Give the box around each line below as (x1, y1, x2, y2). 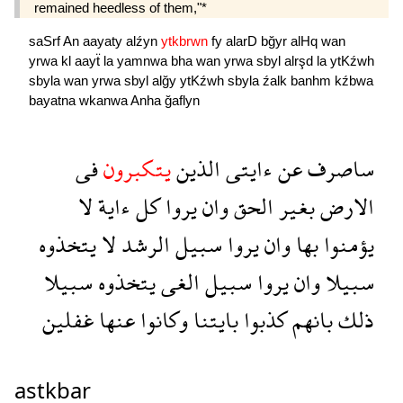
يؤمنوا (318, 219, 374, 271)
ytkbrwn (161, 33, 211, 49)
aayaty (83, 33, 126, 49)
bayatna (29, 93, 79, 109)
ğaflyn (165, 93, 200, 109)
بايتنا (188, 294, 238, 346)
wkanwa (79, 93, 130, 109)
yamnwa (117, 53, 171, 69)
